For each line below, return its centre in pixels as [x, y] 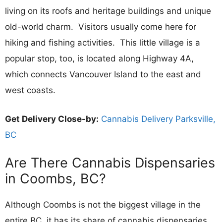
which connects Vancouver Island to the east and [103, 74]
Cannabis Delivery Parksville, [158, 119]
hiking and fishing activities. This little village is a [103, 43]
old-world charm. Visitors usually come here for [101, 27]
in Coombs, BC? [55, 179]
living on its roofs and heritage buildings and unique [108, 11]
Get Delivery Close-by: [52, 119]
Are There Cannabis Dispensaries [110, 163]
